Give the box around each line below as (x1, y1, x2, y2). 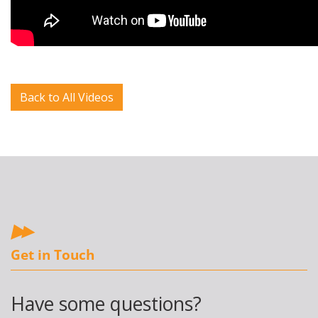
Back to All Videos (20, 89, 114, 105)
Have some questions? (11, 290, 202, 317)
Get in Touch (11, 245, 94, 265)
